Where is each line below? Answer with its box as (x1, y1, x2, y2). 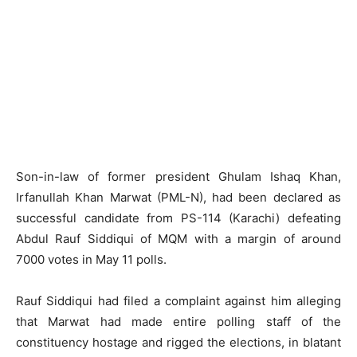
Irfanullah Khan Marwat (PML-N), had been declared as (16, 190, 341, 205)
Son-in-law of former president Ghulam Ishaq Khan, (16, 169, 341, 184)
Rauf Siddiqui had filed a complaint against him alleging (16, 293, 341, 308)
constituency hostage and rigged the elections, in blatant (16, 335, 341, 350)
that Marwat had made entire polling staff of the (16, 314, 341, 329)
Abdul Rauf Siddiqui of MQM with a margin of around (16, 231, 341, 246)
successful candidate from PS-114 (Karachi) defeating (16, 210, 341, 226)
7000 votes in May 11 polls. (16, 252, 167, 267)
